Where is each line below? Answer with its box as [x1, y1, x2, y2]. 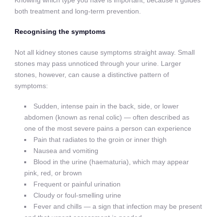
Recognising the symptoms [15, 28, 106, 36]
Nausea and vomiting [33, 146, 99, 155]
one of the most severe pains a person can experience [24, 124, 191, 132]
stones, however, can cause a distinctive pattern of [15, 70, 169, 78]
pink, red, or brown [24, 169, 82, 177]
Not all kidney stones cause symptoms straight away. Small [15, 48, 195, 56]
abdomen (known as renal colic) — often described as [24, 113, 189, 121]
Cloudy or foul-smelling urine [33, 191, 122, 199]
